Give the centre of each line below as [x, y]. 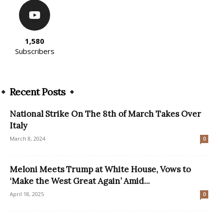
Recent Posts [38, 92]
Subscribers [35, 51]
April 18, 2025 [27, 194]
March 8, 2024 [27, 139]
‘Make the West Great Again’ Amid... [80, 181]
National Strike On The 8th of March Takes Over [105, 114]
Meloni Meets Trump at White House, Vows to [100, 170]
